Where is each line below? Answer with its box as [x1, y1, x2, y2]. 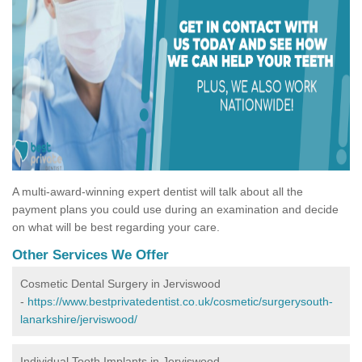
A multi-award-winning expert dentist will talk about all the [12, 185, 303, 199]
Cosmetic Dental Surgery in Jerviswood [20, 277, 221, 291]
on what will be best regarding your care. [12, 221, 220, 234]
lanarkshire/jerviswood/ [20, 313, 137, 326]
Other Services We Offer [12, 247, 169, 263]
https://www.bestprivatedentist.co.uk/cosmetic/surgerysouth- [27, 295, 333, 309]
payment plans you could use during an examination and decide [12, 203, 339, 217]
